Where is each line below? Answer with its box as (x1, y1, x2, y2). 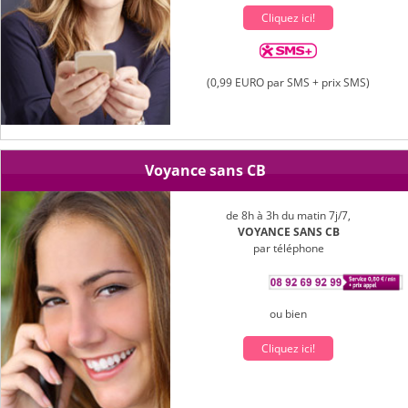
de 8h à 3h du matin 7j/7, (226, 207, 352, 223)
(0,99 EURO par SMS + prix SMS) (207, 74, 371, 90)
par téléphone (252, 240, 324, 256)
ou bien (270, 305, 308, 321)
